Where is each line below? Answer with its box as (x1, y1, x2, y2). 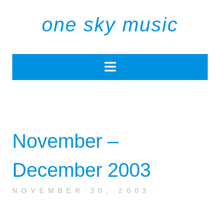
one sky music (42, 14, 178, 35)
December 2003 (12, 159, 151, 181)
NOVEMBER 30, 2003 (12, 187, 151, 194)
